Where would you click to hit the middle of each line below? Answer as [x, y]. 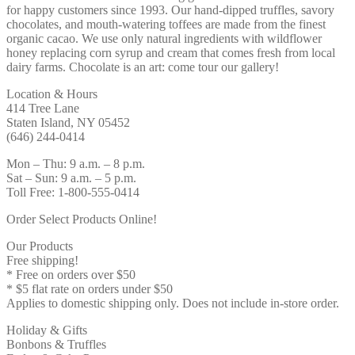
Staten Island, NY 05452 [68, 122]
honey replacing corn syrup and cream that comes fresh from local [171, 52]
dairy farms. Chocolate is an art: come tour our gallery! [143, 67]
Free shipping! [42, 260]
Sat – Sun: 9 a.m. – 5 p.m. [71, 177]
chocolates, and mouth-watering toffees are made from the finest [166, 24]
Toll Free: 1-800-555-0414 [73, 192]
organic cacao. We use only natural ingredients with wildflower [164, 38]
